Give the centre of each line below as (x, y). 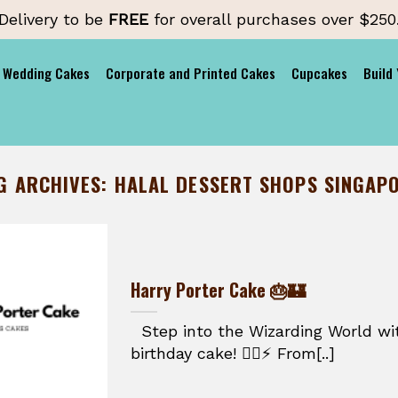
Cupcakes (320, 73)
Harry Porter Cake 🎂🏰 (218, 290)
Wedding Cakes (47, 73)
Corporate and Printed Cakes (191, 73)
